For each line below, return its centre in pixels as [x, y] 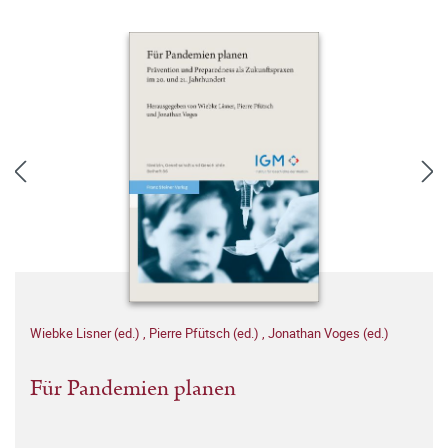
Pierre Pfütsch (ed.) [205, 333]
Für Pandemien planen [133, 388]
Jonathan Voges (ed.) [328, 333]
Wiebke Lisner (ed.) [86, 333]
